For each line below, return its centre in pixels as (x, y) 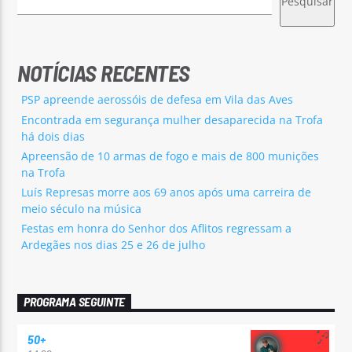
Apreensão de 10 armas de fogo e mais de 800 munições (170, 156)
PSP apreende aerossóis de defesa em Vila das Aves (158, 100)
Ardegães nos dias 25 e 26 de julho (114, 245)
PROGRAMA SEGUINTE (74, 302)
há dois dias (53, 136)
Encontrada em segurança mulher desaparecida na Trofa (172, 119)
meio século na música (82, 208)
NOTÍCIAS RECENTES (104, 73)
